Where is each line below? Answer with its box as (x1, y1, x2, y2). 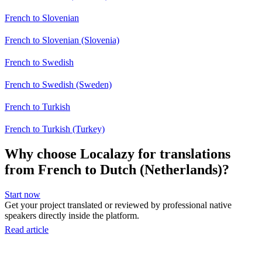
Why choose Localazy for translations (5, 146, 230, 161)
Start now (5, 189, 40, 199)
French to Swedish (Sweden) (5, 79, 112, 89)
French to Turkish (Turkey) (5, 123, 105, 134)
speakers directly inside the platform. (5, 210, 139, 220)
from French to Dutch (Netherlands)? (5, 161, 229, 177)
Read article (5, 224, 49, 235)
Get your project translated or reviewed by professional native (5, 199, 232, 210)
